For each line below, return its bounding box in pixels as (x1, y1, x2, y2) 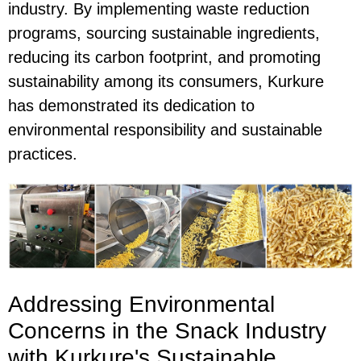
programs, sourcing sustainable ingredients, (8, 23, 320, 42)
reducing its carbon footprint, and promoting (8, 48, 321, 66)
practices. (8, 144, 77, 163)
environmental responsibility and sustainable (8, 120, 322, 139)
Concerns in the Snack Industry (8, 317, 326, 343)
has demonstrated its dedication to (8, 96, 255, 114)
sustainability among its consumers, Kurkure (8, 72, 324, 90)
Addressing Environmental (8, 291, 275, 317)
